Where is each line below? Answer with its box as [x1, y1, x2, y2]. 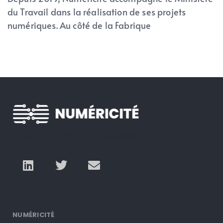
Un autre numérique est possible [12, 130, 135, 141]
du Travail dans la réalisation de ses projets [7, 5, 186, 18]
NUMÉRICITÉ [12, 210, 55, 220]
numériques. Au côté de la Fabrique [7, 19, 151, 32]
